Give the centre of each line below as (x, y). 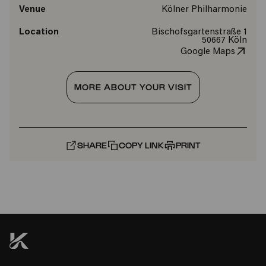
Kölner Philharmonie (204, 10)
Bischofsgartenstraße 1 (199, 32)
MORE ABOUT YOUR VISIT (133, 87)
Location (39, 32)
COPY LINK (141, 145)
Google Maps (208, 52)
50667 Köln (224, 41)
